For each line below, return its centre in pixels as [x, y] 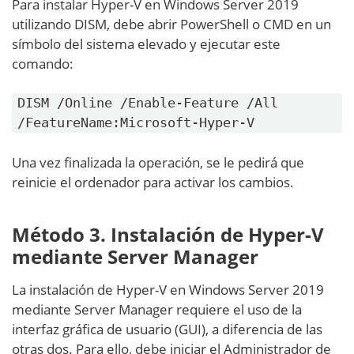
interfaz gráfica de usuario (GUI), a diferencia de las [167, 330]
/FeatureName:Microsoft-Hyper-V [136, 123]
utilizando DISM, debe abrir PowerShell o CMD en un [171, 24]
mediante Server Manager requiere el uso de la [157, 310]
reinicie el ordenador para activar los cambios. [153, 183]
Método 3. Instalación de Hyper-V [168, 235]
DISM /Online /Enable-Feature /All [148, 103]
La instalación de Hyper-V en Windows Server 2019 [168, 290]
